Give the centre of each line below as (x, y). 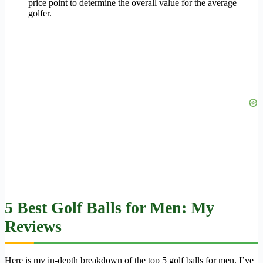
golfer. (40, 14)
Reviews (33, 227)
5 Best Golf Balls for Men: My (109, 208)
